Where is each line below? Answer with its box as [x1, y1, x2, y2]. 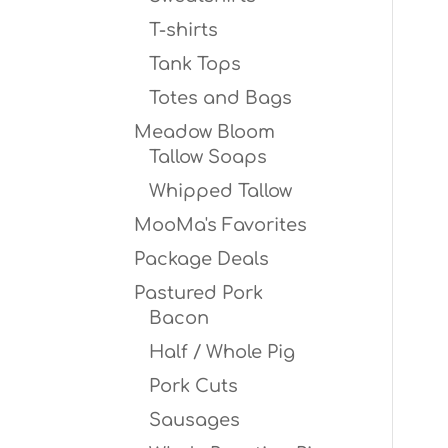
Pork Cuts [149, 376, 239, 396]
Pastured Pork [134, 283, 264, 303]
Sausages [149, 410, 241, 430]
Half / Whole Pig [149, 342, 296, 362]
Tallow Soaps [149, 147, 268, 167]
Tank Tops [149, 54, 242, 74]
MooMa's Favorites [134, 215, 308, 235]
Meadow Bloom [134, 122, 276, 142]
